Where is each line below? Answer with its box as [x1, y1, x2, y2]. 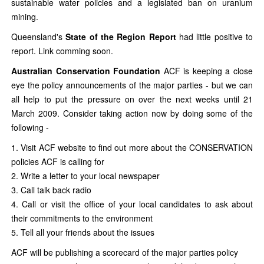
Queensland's [11, 30, 66, 42]
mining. [11, 10, 38, 22]
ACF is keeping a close [160, 64, 253, 77]
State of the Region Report [65, 30, 176, 42]
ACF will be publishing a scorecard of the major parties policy [11, 246, 238, 258]
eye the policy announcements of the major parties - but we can [11, 78, 253, 91]
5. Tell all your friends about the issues [11, 226, 154, 238]
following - [11, 121, 49, 133]
